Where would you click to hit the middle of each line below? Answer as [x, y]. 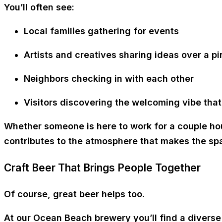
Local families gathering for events [101, 31]
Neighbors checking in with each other [109, 78]
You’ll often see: [39, 7]
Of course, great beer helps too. [74, 194]
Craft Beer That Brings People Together [102, 167]
